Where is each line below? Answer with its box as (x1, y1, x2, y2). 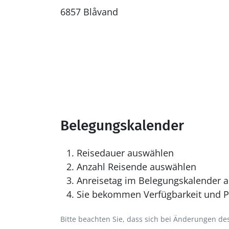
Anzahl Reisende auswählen (77, 161, 196, 173)
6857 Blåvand (60, 6, 118, 18)
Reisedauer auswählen (77, 147, 174, 159)
